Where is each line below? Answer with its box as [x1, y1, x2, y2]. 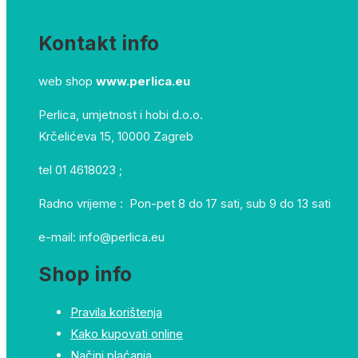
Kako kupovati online [70, 326, 183, 342]
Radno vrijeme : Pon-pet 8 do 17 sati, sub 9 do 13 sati [38, 195, 331, 211]
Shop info [38, 262, 132, 287]
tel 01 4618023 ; [38, 161, 122, 177]
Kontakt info [38, 30, 159, 55]
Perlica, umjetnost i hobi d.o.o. [38, 106, 203, 122]
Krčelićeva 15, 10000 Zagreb [38, 128, 193, 144]
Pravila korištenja [70, 304, 162, 320]
